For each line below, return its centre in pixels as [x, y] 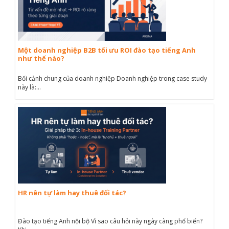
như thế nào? [41, 58]
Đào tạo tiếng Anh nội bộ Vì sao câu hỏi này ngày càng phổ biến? [110, 221]
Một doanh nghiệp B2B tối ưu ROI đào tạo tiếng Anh [107, 50]
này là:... [29, 87]
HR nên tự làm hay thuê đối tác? [72, 193]
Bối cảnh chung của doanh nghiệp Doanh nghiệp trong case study [112, 78]
